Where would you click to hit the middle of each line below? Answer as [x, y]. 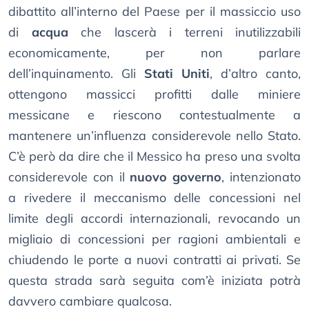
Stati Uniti [177, 74]
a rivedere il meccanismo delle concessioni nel [154, 198]
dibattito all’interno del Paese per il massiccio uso [154, 12]
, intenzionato [261, 177]
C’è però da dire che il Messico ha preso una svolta [154, 157]
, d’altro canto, [255, 74]
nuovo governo [176, 177]
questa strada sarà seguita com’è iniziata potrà [154, 281]
